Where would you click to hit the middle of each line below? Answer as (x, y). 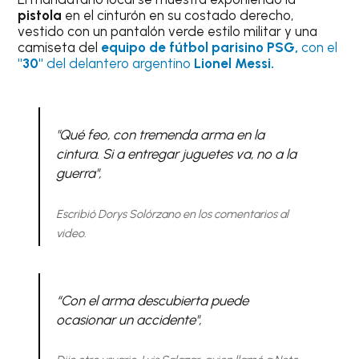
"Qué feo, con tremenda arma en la (160, 135)
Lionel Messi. (234, 63)
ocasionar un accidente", (128, 319)
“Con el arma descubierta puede (152, 300)
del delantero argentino (119, 63)
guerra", (78, 173)
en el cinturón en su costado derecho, (178, 15)
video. (71, 233)
